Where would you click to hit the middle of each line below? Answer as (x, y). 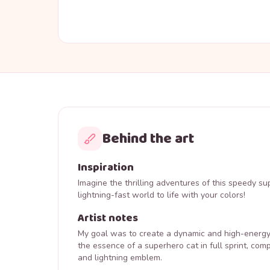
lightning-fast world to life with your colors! (162, 195)
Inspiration (106, 168)
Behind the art (148, 139)
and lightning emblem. (120, 258)
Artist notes (108, 218)
